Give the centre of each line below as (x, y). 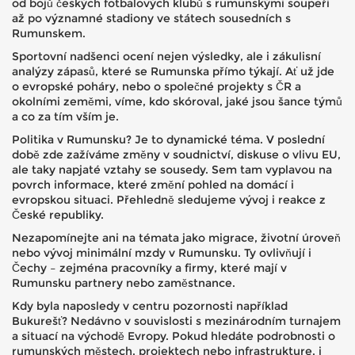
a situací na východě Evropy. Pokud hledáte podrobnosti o (174, 336)
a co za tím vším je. (65, 116)
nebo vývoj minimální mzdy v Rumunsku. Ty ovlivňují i (162, 253)
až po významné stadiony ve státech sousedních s (151, 18)
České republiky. (58, 215)
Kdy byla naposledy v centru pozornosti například (150, 306)
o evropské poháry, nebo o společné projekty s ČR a (157, 86)
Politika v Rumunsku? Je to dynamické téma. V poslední (168, 139)
